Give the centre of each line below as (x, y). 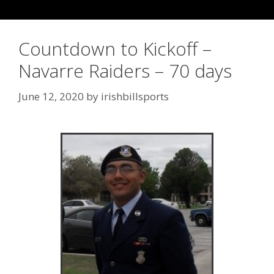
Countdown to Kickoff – (115, 49)
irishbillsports (135, 96)
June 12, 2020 (51, 96)
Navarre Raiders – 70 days (125, 71)
